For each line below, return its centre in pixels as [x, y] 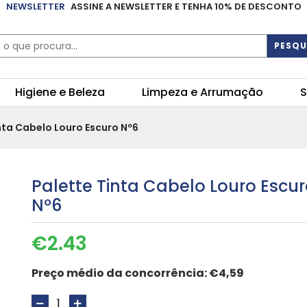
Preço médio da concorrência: [120, 273]
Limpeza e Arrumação [202, 93]
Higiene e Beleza [60, 93]
